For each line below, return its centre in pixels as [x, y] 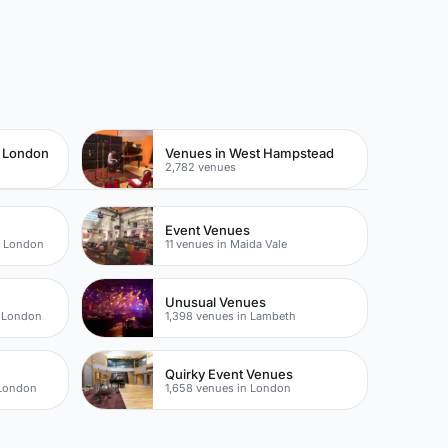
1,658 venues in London [228, 387]
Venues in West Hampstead [250, 152]
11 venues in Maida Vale [226, 243]
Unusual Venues [216, 301]
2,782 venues [201, 166]
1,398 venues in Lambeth [231, 315]
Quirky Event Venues [229, 373]
